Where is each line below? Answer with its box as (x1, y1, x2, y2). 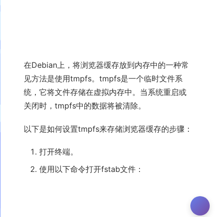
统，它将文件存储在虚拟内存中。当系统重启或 (24, 87, 186, 97)
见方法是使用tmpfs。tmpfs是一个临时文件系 (24, 74, 183, 84)
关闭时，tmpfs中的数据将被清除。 (24, 101, 146, 111)
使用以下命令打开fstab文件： (39, 164, 143, 174)
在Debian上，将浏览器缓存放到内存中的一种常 (24, 60, 189, 70)
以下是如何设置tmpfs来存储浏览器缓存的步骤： (24, 124, 192, 134)
